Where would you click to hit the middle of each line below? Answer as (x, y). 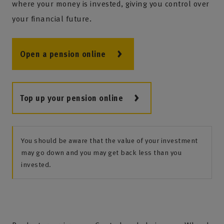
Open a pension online (63, 54)
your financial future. (52, 18)
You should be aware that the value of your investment (109, 140)
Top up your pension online (71, 98)
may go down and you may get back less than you (101, 152)
